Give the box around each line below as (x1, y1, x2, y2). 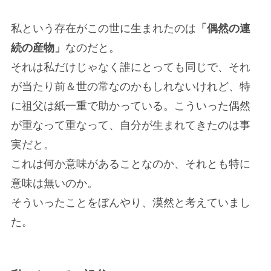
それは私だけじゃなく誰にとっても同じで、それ (10, 61, 250, 74)
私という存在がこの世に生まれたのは (10, 22, 196, 35)
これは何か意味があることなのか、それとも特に (10, 158, 250, 171)
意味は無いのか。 (10, 177, 98, 190)
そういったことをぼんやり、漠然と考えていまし (10, 197, 250, 209)
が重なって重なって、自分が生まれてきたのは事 (10, 119, 250, 132)
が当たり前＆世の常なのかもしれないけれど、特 (10, 80, 250, 93)
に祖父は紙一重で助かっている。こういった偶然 (10, 100, 250, 113)
